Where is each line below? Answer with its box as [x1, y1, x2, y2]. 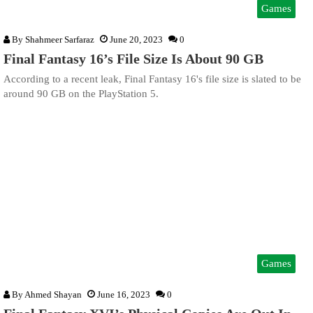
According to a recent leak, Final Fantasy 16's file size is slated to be [3, 73, 301, 85]
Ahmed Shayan [24, 289, 82, 300]
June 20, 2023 [110, 34, 163, 45]
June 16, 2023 [97, 289, 150, 300]
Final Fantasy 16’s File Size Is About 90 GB [3, 51, 263, 67]
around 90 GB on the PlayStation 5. [3, 88, 159, 100]
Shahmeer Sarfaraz [25, 34, 94, 45]
